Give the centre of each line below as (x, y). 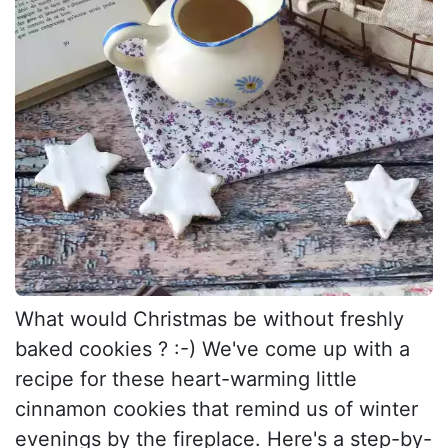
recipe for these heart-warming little (186, 379)
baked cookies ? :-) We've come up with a (212, 349)
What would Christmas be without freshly (209, 319)
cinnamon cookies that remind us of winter (216, 409)
